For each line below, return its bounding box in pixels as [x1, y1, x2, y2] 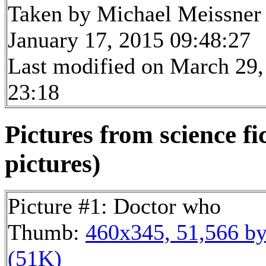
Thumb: [8, 219, 85, 245]
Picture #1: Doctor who [8, 193, 221, 218]
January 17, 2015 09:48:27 [8, 27, 251, 53]
